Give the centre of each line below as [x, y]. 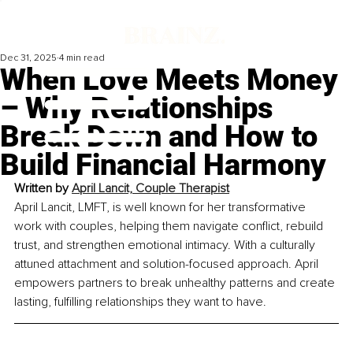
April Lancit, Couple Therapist [150, 189]
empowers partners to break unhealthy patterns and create [176, 283]
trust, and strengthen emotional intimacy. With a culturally [166, 245]
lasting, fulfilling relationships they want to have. [140, 302]
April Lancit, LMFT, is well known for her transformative [162, 208]
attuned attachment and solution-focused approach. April [168, 264]
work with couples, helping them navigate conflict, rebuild [170, 227]
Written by [43, 189]
